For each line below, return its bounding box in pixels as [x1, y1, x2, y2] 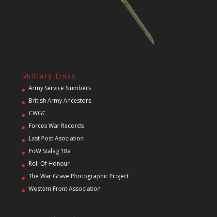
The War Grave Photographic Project [28, 172, 129, 181]
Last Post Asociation [28, 134, 84, 143]
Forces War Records [28, 122, 84, 130]
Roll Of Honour [28, 159, 70, 168]
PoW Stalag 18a [28, 147, 71, 155]
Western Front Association [28, 185, 101, 193]
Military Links [21, 71, 76, 81]
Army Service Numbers [28, 84, 91, 93]
